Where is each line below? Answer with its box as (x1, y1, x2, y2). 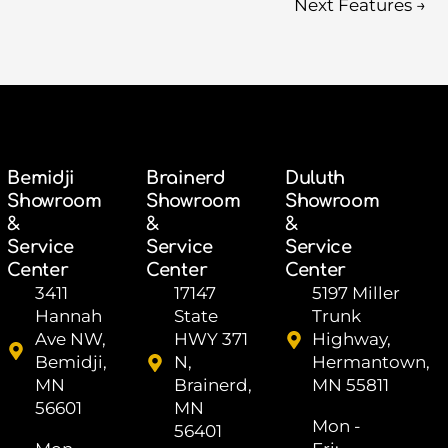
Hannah (34, 306, 102, 326)
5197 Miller (312, 283, 401, 303)
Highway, (312, 329, 392, 349)
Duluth (284, 168, 346, 188)
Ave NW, (34, 329, 106, 349)
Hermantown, (312, 352, 431, 372)
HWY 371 (173, 329, 248, 349)
